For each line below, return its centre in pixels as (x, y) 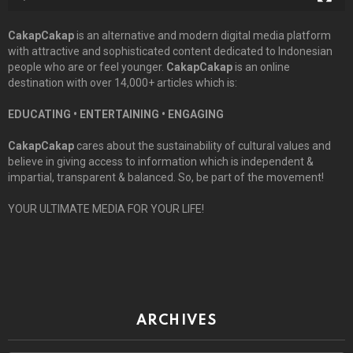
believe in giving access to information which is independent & (161, 161)
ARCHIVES (176, 320)
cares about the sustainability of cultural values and (203, 145)
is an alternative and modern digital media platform (203, 35)
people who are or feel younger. (87, 67)
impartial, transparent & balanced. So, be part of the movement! (166, 177)
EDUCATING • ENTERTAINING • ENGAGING (116, 114)
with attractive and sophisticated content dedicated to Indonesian (170, 51)
